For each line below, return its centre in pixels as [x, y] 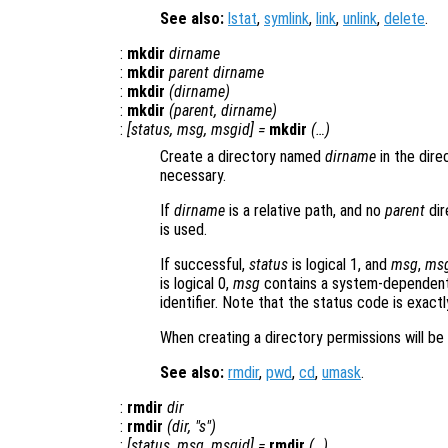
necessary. [193, 176]
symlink [286, 19]
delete [404, 19]
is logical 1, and [339, 265]
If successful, [204, 265]
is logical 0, [196, 284]
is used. [183, 230]
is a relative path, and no [305, 211]
